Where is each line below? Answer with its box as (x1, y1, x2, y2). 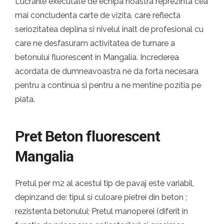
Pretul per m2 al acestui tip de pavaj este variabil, (15, 178, 194, 188)
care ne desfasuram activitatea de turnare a (15, 38, 175, 48)
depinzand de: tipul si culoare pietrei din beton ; (15, 192, 187, 202)
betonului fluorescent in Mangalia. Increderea (15, 52, 179, 62)
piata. (15, 94, 35, 104)
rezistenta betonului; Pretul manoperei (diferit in (15, 206, 188, 216)
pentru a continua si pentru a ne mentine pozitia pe (15, 80, 201, 90)
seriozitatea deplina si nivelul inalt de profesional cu (15, 24, 203, 34)
